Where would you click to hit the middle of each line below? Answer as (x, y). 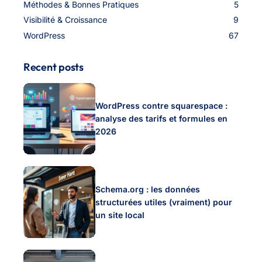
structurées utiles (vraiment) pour (163, 202)
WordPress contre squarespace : (161, 105)
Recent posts (54, 67)
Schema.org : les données (147, 189)
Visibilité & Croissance (65, 20)
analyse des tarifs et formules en (161, 118)
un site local (120, 215)
